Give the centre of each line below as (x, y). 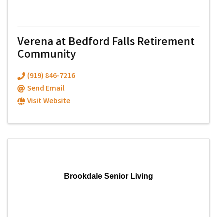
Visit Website (49, 102)
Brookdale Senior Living (108, 176)
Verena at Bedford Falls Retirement (106, 43)
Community (47, 56)
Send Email (46, 89)
